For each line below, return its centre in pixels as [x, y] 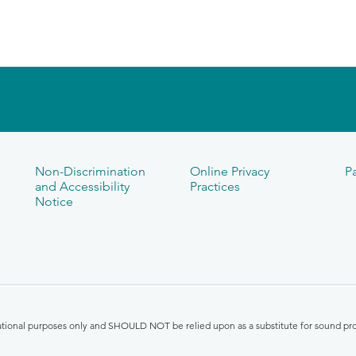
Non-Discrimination [90, 171]
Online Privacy [229, 171]
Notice [54, 201]
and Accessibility [82, 186]
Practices [215, 186]
